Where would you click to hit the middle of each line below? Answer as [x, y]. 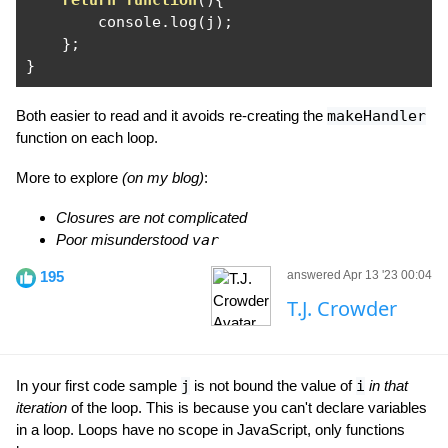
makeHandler [376, 116]
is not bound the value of [273, 385]
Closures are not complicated [151, 217]
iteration [41, 407]
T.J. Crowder [342, 308]
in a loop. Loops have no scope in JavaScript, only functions [210, 429]
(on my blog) [163, 177]
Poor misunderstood [124, 239]
